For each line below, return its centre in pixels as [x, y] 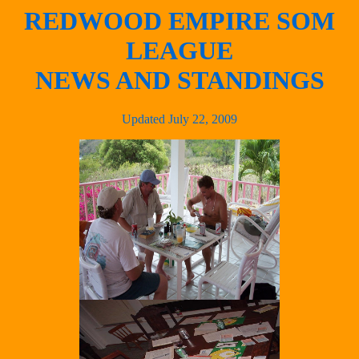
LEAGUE [179, 50]
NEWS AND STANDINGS [179, 80]
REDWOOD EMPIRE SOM [179, 21]
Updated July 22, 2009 [179, 119]
